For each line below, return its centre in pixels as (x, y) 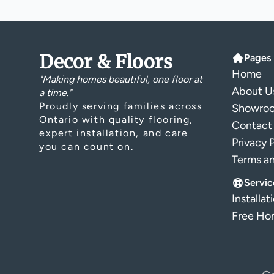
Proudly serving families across (121, 106)
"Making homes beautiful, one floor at (121, 79)
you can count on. (87, 146)
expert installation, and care (114, 133)
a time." (55, 93)
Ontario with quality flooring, (117, 120)
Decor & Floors (106, 62)
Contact (252, 125)
